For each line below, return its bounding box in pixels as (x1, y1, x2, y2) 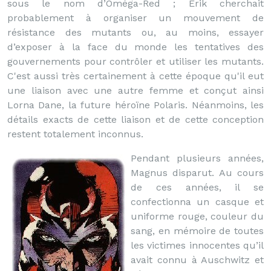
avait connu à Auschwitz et (131, 254, 264, 266)
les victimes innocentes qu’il (131, 240, 264, 251)
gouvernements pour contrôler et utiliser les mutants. (7, 56, 264, 67)
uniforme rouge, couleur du (131, 211, 264, 222)
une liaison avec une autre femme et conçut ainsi (7, 85, 264, 96)
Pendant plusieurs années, (131, 152, 264, 164)
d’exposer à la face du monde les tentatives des (7, 41, 264, 53)
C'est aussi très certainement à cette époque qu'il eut (7, 70, 264, 82)
